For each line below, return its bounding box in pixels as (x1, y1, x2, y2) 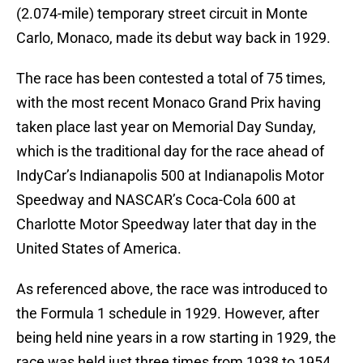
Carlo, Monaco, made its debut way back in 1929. (16, 29, 331, 47)
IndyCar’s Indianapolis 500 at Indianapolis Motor (16, 167, 324, 185)
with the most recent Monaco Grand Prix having (16, 94, 321, 112)
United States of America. (16, 240, 181, 258)
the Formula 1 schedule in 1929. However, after (16, 305, 319, 322)
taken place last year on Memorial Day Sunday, (16, 118, 316, 136)
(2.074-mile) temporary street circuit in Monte (16, 5, 308, 23)
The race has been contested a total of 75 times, (16, 70, 326, 88)
